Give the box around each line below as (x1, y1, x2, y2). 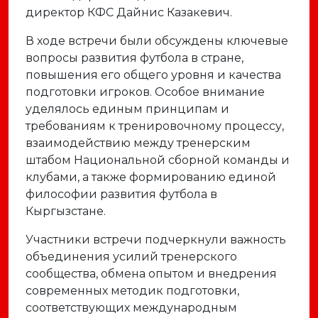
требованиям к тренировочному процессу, (26, 119, 284, 133)
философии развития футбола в (26, 187, 217, 201)
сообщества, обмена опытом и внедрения (26, 267, 277, 280)
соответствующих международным (26, 301, 237, 314)
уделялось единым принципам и (26, 102, 229, 116)
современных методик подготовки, (26, 284, 239, 297)
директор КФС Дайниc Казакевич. (26, 6, 232, 19)
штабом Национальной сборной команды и (26, 153, 290, 167)
